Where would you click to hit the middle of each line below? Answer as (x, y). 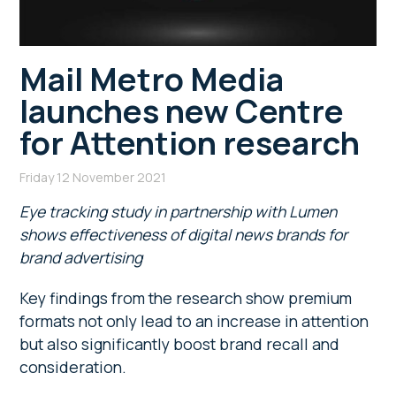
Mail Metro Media (152, 79)
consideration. (75, 366)
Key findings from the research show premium (186, 297)
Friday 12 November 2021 (93, 177)
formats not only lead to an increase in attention (194, 320)
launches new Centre (182, 110)
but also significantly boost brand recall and (180, 343)
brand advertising (81, 257)
